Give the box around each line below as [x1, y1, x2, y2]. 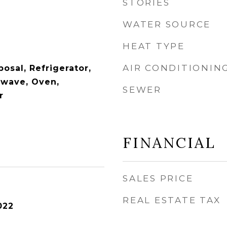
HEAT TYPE [123, 41, 185, 51]
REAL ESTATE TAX [123, 195, 221, 205]
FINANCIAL [123, 133, 216, 152]
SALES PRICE [123, 173, 194, 183]
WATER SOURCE [123, 19, 211, 29]
